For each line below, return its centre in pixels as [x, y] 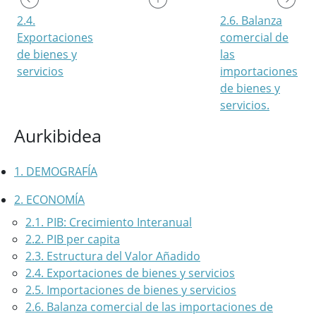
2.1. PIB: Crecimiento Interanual [109, 222]
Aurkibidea [58, 135]
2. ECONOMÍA [49, 200]
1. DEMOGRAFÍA [56, 171]
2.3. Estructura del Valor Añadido [113, 256]
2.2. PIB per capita [73, 239]
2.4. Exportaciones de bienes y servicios [130, 273]
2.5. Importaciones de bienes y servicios [131, 290]
